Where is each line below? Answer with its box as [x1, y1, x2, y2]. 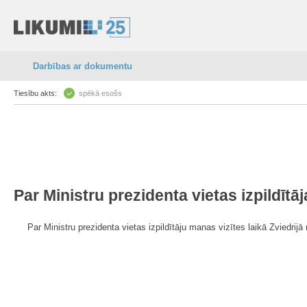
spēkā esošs [79, 89, 122, 97]
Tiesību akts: [14, 89, 57, 97]
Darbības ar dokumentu [33, 61, 132, 71]
